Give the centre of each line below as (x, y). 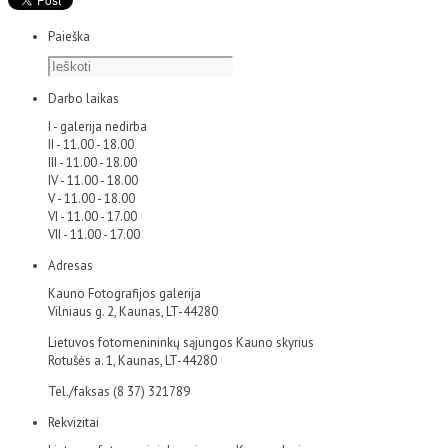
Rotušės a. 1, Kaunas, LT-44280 (132, 360)
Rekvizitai (73, 422)
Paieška (69, 36)
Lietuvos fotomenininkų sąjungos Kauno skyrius (181, 342)
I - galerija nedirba (97, 126)
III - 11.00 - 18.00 (92, 162)
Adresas (70, 265)
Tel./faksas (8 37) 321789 (119, 391)
